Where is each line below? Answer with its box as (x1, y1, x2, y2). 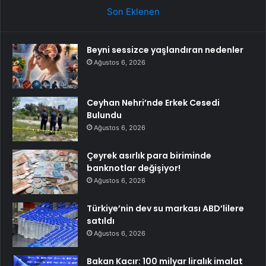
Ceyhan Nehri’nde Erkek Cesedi (87, 96, 220, 109)
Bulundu (87, 109, 122, 121)
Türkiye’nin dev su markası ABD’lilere (87, 202, 244, 214)
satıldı (87, 214, 115, 227)
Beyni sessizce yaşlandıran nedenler (87, 43, 243, 56)
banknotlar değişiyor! (87, 161, 180, 174)
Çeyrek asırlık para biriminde (87, 149, 211, 161)
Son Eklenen (106, 5, 160, 17)
